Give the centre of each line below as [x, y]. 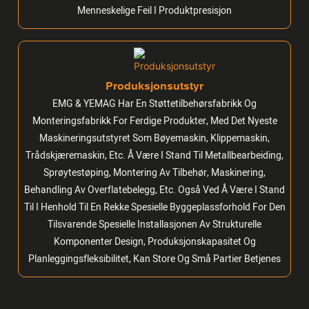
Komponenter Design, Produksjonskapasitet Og [154, 242]
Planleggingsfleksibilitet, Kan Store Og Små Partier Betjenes [154, 259]
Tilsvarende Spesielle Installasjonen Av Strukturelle [154, 225]
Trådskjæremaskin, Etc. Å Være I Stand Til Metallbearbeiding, [154, 156]
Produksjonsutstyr [154, 86]
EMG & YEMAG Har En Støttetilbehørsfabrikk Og [154, 104]
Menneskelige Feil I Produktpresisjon [154, 10]
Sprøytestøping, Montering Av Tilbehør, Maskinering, [154, 173]
